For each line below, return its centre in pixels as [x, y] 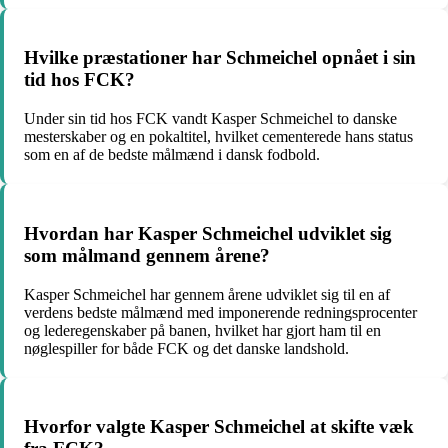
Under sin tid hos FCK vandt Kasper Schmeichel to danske [210, 119]
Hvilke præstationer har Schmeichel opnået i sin [220, 58]
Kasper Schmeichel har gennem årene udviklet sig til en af [207, 294]
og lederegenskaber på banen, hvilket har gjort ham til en [202, 330]
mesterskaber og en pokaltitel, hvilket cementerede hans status [218, 137]
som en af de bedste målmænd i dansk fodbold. [172, 155]
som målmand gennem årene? [147, 255]
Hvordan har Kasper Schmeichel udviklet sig [208, 233]
